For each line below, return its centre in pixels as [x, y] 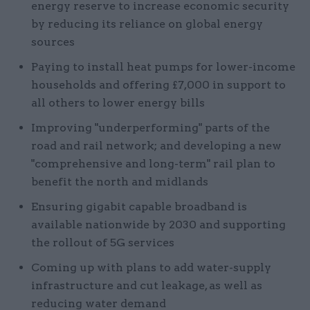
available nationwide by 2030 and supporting [158, 224]
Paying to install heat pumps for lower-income [163, 66]
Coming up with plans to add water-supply [151, 267]
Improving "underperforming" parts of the [151, 127]
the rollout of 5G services [103, 242]
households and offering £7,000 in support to [158, 84]
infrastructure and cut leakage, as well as [147, 285]
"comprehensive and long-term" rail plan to [153, 163]
